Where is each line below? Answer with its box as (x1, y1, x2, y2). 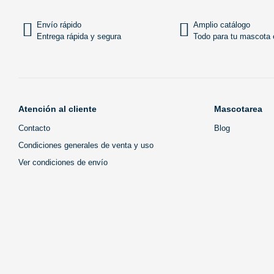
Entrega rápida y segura (37, 31, 121, 41)
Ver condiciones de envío (18, 157, 108, 167)
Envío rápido (37, 20, 81, 29)
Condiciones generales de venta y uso (18, 140, 154, 150)
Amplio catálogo (193, 20, 250, 29)
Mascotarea (214, 103, 262, 114)
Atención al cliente (18, 103, 97, 114)
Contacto (18, 123, 50, 133)
